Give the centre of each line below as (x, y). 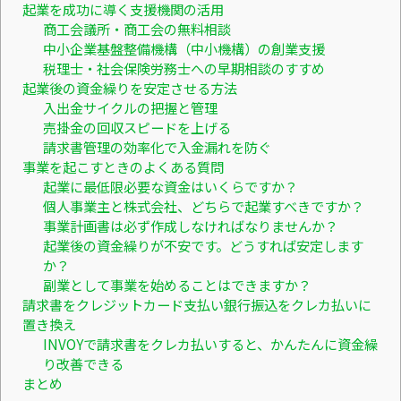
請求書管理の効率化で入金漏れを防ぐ (157, 146)
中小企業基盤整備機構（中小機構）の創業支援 (183, 48)
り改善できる (83, 363)
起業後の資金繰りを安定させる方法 (130, 87)
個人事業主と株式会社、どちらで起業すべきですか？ (203, 205)
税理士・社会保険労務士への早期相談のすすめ (183, 68)
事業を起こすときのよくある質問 (123, 166)
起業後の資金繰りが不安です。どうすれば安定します (203, 245)
